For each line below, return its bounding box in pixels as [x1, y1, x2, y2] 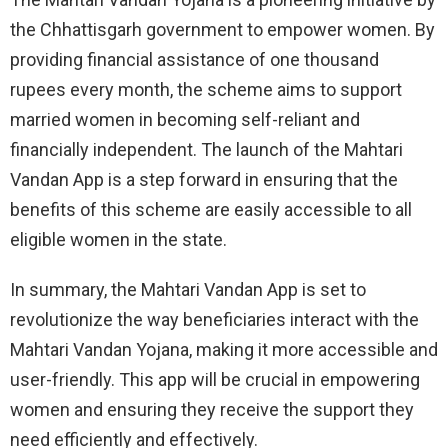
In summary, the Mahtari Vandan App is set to [10, 279, 366, 300]
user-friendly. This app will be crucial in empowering [10, 369, 420, 390]
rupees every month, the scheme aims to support [10, 79, 402, 100]
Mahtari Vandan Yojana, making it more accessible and [10, 339, 438, 360]
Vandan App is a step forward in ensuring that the [10, 169, 398, 190]
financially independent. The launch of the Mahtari [10, 139, 403, 160]
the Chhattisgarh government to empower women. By [10, 19, 435, 40]
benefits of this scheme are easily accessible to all [10, 199, 412, 220]
